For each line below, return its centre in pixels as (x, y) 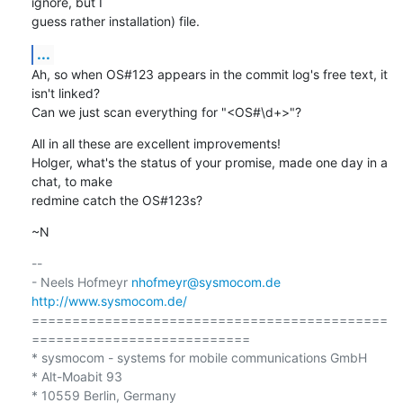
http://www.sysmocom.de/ (109, 300)
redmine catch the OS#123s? (116, 200)
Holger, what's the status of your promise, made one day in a (209, 162)
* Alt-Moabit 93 (76, 376)
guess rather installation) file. (115, 21)
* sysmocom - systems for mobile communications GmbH (199, 357)
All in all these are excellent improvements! (156, 143)
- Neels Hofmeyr (81, 282)
